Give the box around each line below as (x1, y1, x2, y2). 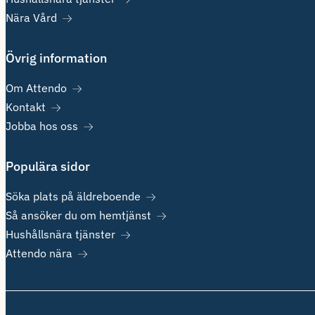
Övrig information (6, 50, 107, 66)
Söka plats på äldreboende (6, 189, 141, 203)
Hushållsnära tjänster (6, 227, 115, 241)
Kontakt (6, 100, 46, 114)
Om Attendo (6, 81, 67, 95)
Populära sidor (6, 158, 90, 174)
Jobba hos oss (6, 119, 78, 133)
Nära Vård (6, 11, 57, 25)
